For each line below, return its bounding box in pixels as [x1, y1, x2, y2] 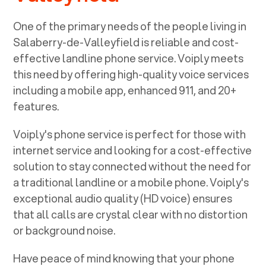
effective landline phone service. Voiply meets [13, 50, 244, 66]
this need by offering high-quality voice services [13, 66, 249, 82]
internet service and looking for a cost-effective [13, 142, 252, 158]
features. [13, 98, 59, 114]
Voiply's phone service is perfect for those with [13, 126, 246, 142]
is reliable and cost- [140, 34, 239, 50]
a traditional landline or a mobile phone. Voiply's [13, 174, 249, 190]
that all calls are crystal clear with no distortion [13, 206, 248, 222]
